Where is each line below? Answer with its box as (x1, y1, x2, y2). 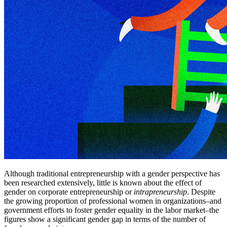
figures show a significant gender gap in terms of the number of (4, 215, 206, 224)
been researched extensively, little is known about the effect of (4, 178, 202, 187)
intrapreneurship (134, 187, 187, 197)
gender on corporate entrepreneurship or (4, 187, 134, 197)
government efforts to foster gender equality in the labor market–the (4, 206, 219, 215)
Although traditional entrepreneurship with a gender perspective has (4, 169, 220, 178)
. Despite (187, 187, 215, 197)
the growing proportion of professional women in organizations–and (4, 197, 221, 206)
